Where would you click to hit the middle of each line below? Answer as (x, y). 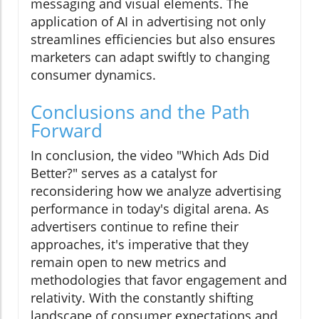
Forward (67, 131)
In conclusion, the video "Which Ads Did (150, 156)
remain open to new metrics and (129, 262)
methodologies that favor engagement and (159, 280)
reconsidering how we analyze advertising (156, 191)
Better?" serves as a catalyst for (124, 173)
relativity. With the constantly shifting (142, 298)
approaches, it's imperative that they (140, 245)
